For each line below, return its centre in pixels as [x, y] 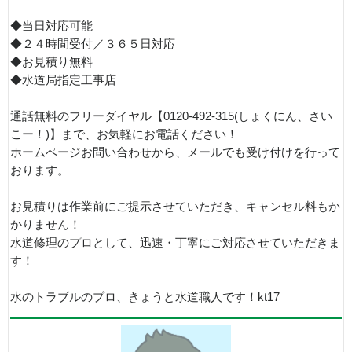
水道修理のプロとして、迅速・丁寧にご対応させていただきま [175, 242]
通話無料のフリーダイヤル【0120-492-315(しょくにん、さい [171, 116]
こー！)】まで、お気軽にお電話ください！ [124, 134]
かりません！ [46, 224]
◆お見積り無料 [51, 62]
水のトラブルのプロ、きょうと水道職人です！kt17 [145, 297]
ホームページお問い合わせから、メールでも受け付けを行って [175, 152]
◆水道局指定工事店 [63, 80]
